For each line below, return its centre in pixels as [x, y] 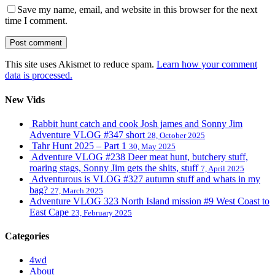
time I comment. [36, 21]
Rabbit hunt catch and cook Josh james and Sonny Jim [137, 123]
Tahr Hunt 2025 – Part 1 [80, 145]
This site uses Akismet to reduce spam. [81, 64]
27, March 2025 [77, 190]
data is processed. [39, 76]
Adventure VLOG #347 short [88, 134]
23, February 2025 [102, 212]
